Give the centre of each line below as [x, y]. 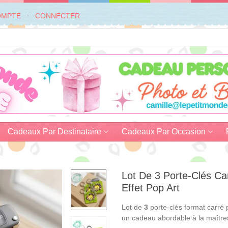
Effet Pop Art [151, 188]
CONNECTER [58, 16]
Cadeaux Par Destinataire [54, 132]
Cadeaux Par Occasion [164, 132]
